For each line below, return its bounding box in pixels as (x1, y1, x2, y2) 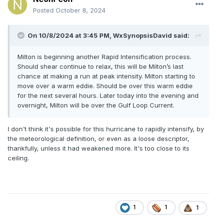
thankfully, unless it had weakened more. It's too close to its (8, 144, 189, 153)
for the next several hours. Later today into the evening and (17, 92, 199, 100)
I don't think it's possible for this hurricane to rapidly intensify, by (8, 125, 204, 133)
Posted (33, 6, 56, 15)
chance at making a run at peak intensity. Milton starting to (17, 72, 195, 80)
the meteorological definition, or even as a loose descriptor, (8, 135, 189, 143)
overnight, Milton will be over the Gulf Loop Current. (17, 101, 174, 109)
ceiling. (8, 154, 29, 162)
